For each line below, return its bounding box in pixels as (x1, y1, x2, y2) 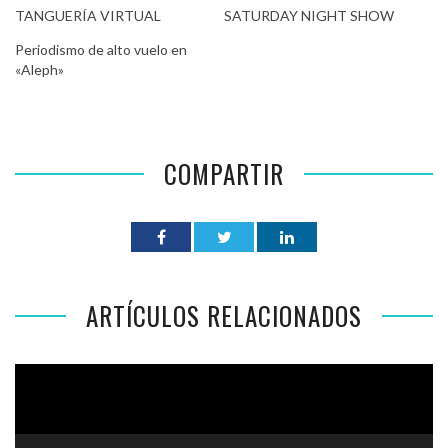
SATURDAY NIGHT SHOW (224, 7, 394, 25)
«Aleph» (15, 61, 64, 79)
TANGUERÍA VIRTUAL (15, 7, 161, 25)
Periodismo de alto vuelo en (15, 41, 187, 59)
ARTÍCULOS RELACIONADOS (86, 297, 362, 335)
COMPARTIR (164, 155, 284, 193)
